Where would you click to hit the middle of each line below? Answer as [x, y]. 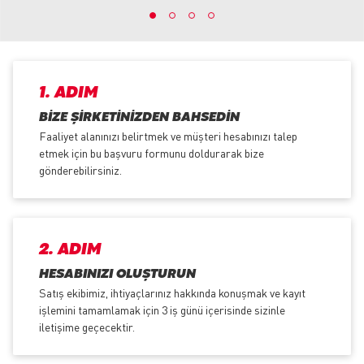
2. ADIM [70, 250]
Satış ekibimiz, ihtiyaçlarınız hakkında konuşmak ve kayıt [172, 293]
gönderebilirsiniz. [80, 170]
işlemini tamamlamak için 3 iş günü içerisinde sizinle [162, 310]
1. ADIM [68, 93]
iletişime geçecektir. [87, 327]
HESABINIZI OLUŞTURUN [117, 275]
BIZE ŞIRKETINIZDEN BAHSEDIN [139, 118]
